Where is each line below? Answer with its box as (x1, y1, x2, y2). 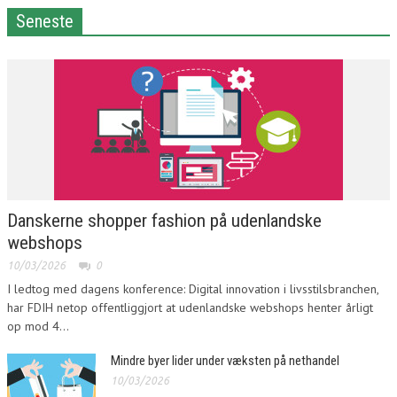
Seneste (16, 10, 74, 32)
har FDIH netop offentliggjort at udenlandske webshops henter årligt (7, 299, 373, 315)
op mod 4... (7, 317, 69, 334)
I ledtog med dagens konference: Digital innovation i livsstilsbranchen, (7, 280, 378, 297)
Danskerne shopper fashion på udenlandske (7, 209, 322, 231)
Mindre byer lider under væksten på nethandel (111, 352, 339, 369)
